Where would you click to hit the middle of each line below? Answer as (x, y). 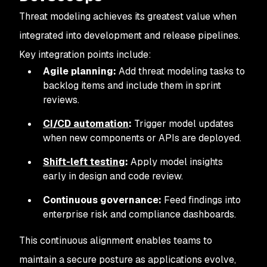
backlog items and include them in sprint (132, 86)
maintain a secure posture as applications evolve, (128, 260)
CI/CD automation (86, 124)
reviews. (61, 100)
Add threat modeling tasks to (181, 71)
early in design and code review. (113, 176)
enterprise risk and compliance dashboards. (139, 214)
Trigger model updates (183, 124)
